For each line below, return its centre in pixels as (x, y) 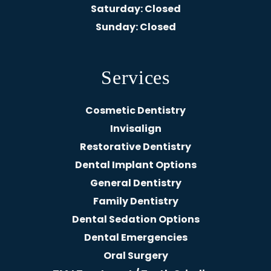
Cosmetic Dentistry (135, 110)
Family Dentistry (135, 201)
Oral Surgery (135, 255)
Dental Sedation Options (135, 219)
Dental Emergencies (135, 237)
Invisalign (135, 128)
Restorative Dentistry (135, 146)
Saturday (115, 8)
